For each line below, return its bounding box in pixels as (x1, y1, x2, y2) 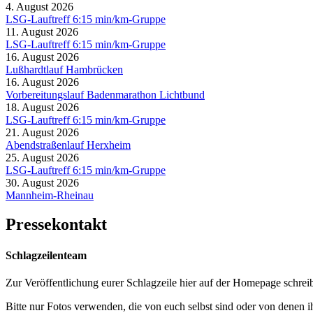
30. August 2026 (6, 176, 79, 189)
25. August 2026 (6, 151, 79, 163)
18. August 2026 (6, 101, 79, 113)
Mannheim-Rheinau (6, 189, 94, 201)
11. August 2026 (6, 25, 78, 38)
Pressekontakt (6, 215, 107, 234)
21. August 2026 (6, 126, 79, 138)
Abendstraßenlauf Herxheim (6, 138, 131, 151)
